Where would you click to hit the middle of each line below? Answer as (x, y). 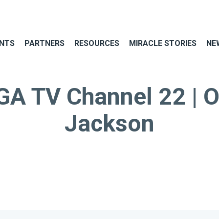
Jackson (109, 123)
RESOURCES (97, 43)
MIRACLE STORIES (163, 43)
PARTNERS (44, 43)
